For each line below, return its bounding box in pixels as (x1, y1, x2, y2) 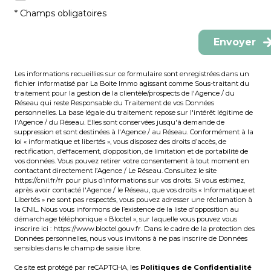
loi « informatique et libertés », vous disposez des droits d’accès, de (15, 137, 226, 146)
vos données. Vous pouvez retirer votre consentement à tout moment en (15, 156, 249, 165)
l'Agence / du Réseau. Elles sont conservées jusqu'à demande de (15, 117, 224, 126)
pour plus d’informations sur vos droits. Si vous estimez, (64, 175, 245, 184)
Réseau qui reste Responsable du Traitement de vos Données (15, 98, 214, 107)
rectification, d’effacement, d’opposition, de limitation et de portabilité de (15, 146, 248, 155)
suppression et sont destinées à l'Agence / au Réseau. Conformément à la (15, 127, 253, 136)
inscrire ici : (15, 224, 53, 233)
